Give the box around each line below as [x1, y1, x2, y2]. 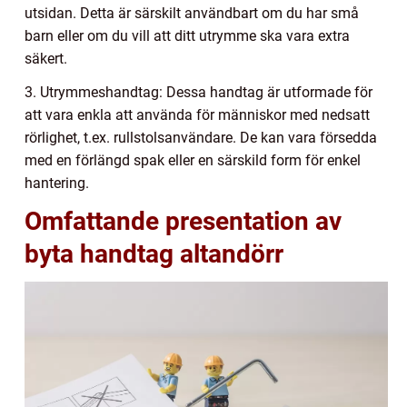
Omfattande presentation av [25, 205, 342, 236]
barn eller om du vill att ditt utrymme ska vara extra [25, 26, 350, 45]
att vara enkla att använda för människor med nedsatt [25, 105, 370, 124]
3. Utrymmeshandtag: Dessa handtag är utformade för [25, 83, 372, 101]
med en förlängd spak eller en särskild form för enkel [25, 151, 361, 169]
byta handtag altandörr [25, 238, 283, 269]
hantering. [25, 174, 89, 192]
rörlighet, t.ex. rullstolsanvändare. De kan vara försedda [25, 128, 377, 146]
